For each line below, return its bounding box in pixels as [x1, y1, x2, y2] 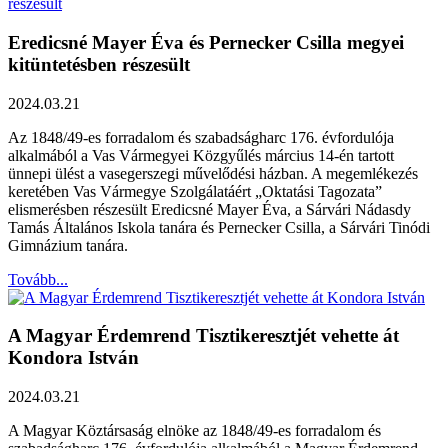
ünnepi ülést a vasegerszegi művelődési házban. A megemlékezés [8, 164, 418, 182]
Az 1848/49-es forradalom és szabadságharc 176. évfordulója [8, 128, 394, 146]
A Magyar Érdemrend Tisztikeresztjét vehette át [8, 325, 399, 347]
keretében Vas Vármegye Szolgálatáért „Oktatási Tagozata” [8, 182, 382, 200]
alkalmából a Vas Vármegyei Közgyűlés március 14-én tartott [8, 146, 394, 164]
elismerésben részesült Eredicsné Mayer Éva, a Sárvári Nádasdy [8, 200, 411, 218]
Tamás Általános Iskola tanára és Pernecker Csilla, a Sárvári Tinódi [8, 218, 430, 236]
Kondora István [8, 347, 139, 369]
